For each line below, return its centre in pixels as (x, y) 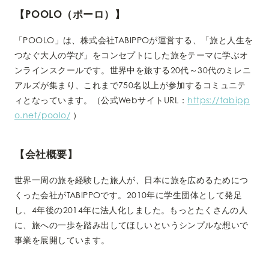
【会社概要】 (46, 154)
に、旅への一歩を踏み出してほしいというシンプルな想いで (131, 225)
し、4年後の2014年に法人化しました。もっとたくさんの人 (131, 210)
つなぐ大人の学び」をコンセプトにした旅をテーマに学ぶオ (131, 55)
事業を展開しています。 (62, 240)
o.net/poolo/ (43, 115)
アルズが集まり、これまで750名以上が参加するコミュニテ (130, 85)
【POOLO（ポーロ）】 (70, 14)
